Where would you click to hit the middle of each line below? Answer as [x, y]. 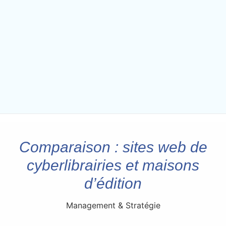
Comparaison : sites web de [113, 147]
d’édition [113, 183]
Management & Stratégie [113, 205]
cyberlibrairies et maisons [113, 165]
